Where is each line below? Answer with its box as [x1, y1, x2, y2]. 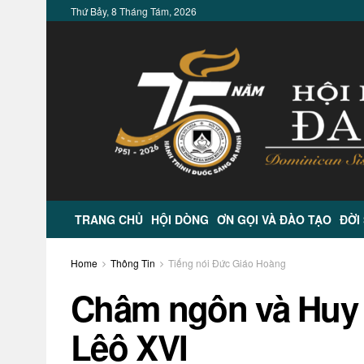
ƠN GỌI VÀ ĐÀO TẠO [217, 211, 331, 227]
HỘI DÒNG [151, 211, 209, 227]
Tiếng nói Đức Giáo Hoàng [168, 256, 286, 270]
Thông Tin [110, 256, 155, 270]
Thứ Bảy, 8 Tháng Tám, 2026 [71, 4, 197, 18]
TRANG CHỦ [75, 211, 143, 227]
